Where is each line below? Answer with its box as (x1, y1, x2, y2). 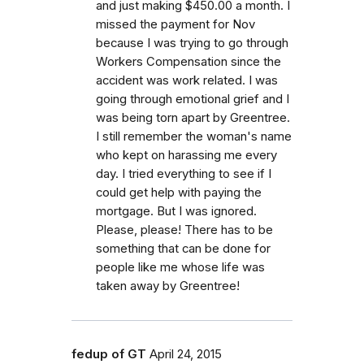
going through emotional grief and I (96, 91, 289, 106)
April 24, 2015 (149, 346, 222, 362)
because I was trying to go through (96, 35, 288, 50)
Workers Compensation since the (96, 54, 281, 69)
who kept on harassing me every (96, 147, 277, 162)
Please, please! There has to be (96, 222, 273, 237)
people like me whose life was (96, 259, 265, 275)
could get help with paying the (96, 184, 262, 200)
